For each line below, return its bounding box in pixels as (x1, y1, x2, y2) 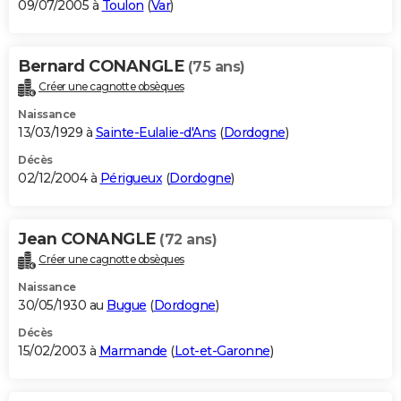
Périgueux (99, 170, 162, 187)
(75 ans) (187, 58, 245, 76)
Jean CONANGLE (18, 229, 159, 250)
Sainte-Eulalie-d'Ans (95, 124, 217, 141)
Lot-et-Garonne (174, 343, 270, 360)
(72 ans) (159, 231, 217, 249)
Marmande (98, 343, 167, 360)
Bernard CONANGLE (18, 56, 188, 77)
